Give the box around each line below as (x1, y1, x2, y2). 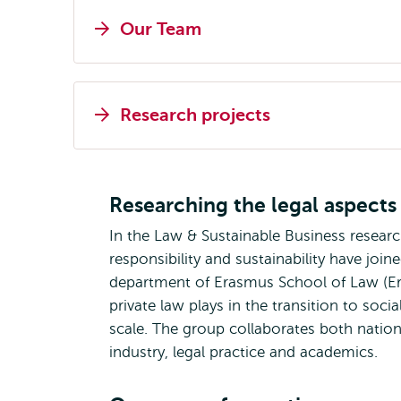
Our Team (120, 19, 201, 39)
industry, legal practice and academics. (109, 344, 382, 361)
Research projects (120, 105, 270, 125)
